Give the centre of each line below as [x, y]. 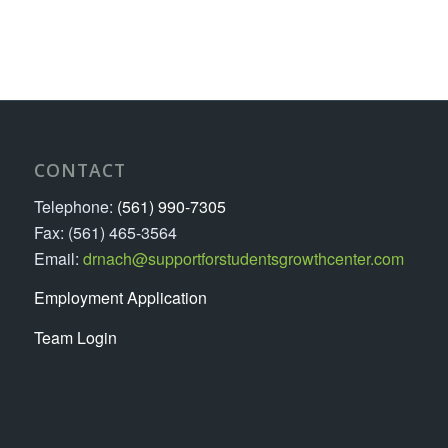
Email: [58, 258]
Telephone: [75, 206]
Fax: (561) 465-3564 [105, 232]
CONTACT [79, 170]
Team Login [75, 337]
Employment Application [120, 298]
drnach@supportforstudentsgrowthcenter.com [243, 258]
